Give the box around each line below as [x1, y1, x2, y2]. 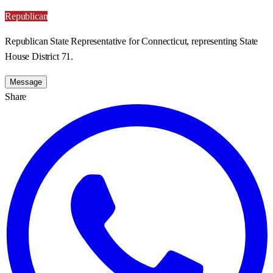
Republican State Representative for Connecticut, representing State [5, 35, 258, 46]
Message [10, 77, 42, 87]
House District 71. [5, 51, 74, 62]
